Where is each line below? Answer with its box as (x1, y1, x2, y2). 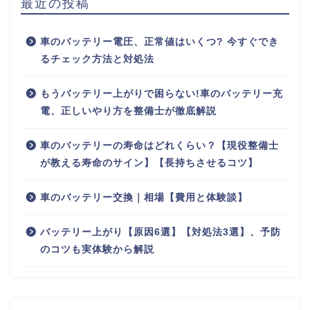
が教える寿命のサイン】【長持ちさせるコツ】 (40, 158, 258, 169)
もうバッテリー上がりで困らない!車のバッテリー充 (40, 89, 283, 100)
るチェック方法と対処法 (40, 54, 154, 65)
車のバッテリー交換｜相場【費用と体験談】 (40, 192, 248, 203)
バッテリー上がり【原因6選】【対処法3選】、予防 (40, 227, 281, 238)
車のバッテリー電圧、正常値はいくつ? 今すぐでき (40, 37, 279, 48)
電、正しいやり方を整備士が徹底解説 (40, 106, 217, 117)
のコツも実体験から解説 (40, 244, 154, 255)
